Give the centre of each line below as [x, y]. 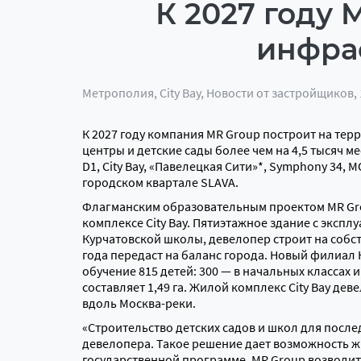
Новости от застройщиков [280, 93]
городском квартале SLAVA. [162, 182]
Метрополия [118, 93]
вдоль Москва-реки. [139, 303]
